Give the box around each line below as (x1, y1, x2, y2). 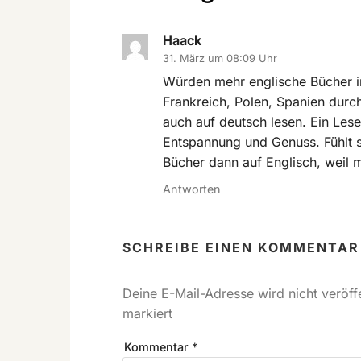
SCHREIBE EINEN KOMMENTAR (122, 239, 359, 256)
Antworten (163, 182, 221, 197)
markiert (122, 305, 172, 322)
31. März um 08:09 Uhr (163, 52, 277, 64)
